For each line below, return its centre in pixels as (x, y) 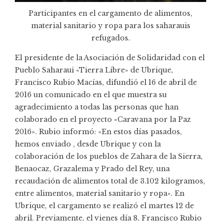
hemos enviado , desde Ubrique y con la (88, 144)
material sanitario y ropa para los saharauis (110, 26)
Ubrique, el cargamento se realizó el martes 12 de (104, 206)
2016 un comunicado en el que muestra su (91, 95)
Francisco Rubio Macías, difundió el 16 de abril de (106, 83)
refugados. (110, 38)
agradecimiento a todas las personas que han (97, 107)
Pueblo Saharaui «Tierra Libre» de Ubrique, (94, 70)
